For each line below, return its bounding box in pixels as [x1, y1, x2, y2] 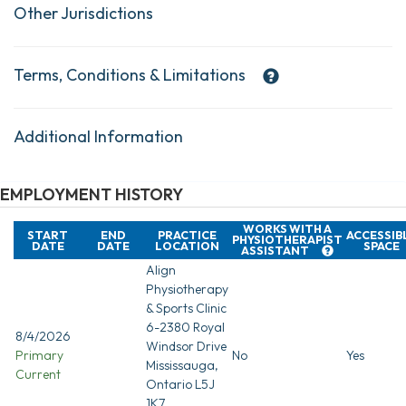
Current [15, 365, 61, 382]
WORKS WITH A [243, 220, 332, 236]
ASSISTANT [241, 242, 310, 257]
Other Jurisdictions [14, 2, 153, 24]
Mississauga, [146, 356, 218, 373]
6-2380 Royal [146, 318, 225, 335]
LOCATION [155, 237, 219, 253]
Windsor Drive [146, 337, 227, 354]
